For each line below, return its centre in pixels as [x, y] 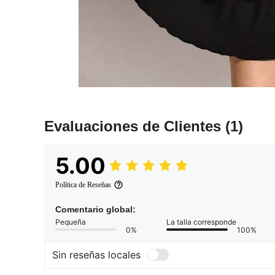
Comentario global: [95, 209]
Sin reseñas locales [96, 255]
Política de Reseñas [83, 184]
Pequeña [71, 222]
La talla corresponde [201, 222]
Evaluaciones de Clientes [135, 126]
